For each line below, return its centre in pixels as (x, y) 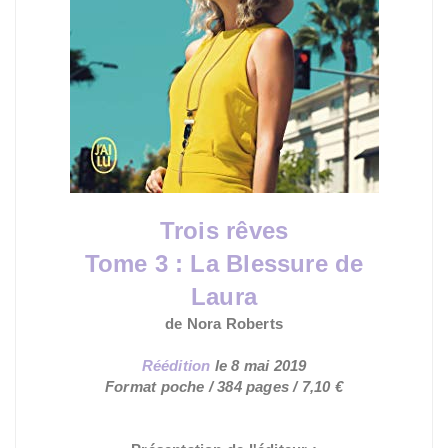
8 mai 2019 (269, 365)
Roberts (252, 323)
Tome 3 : (137, 263)
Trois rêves (224, 230)
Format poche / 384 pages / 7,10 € (224, 386)
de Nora (193, 323)
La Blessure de (277, 263)
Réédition (176, 365)
